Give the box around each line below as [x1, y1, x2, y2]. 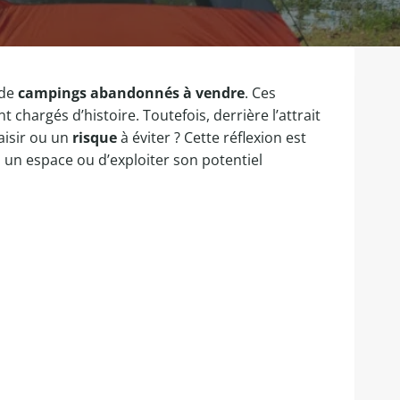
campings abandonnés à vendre [18, 83, 245, 103]
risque [72, 128, 117, 147]
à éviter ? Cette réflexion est [117, 128, 306, 147]
